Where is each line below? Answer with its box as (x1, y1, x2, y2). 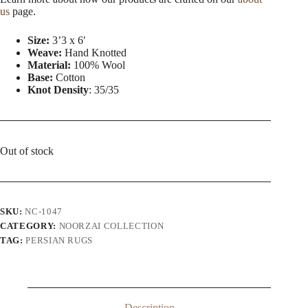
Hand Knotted (62, 46, 126, 58)
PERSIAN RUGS (25, 234, 93, 245)
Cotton (53, 71, 85, 83)
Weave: (27, 46, 62, 58)
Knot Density (27, 83, 89, 96)
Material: (27, 58, 71, 71)
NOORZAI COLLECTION (58, 220, 164, 231)
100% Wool (71, 58, 125, 71)
